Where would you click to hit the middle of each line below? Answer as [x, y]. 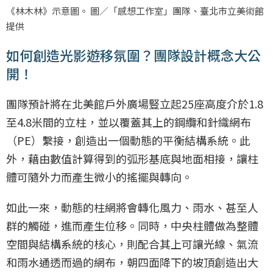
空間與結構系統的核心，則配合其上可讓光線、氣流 [132, 244]
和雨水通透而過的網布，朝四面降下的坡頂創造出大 [132, 262]
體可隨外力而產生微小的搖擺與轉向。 [99, 177]
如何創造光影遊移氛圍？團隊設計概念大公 [133, 55]
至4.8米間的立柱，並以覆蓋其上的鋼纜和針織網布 [129, 122]
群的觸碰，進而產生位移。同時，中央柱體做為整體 [132, 226]
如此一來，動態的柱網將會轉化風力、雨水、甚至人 [132, 207]
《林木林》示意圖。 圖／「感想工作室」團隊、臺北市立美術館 [135, 11]
